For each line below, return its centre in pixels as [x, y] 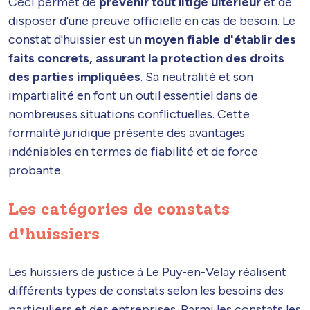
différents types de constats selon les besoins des [146, 290]
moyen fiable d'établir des [220, 39]
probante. [36, 170]
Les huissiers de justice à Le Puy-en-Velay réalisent [147, 272]
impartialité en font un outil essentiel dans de [133, 95]
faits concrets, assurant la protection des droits [146, 58]
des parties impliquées [74, 76]
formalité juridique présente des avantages [127, 133]
